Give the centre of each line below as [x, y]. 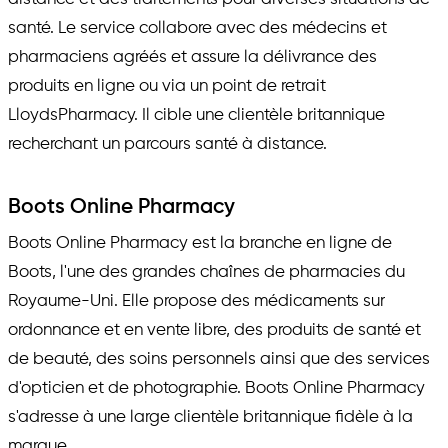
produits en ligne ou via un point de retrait [167, 87]
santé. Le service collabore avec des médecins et [197, 29]
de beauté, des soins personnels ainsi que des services [219, 360]
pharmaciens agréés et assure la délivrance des [192, 58]
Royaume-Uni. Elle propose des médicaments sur [196, 302]
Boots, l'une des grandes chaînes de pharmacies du [206, 273]
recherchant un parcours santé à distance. [167, 145]
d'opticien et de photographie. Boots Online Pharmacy [216, 389]
